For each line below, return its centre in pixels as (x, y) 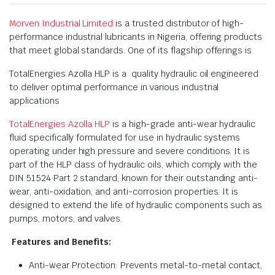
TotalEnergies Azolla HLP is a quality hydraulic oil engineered (134, 74)
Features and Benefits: (60, 242)
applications (34, 101)
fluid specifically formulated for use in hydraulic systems (125, 137)
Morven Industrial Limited (61, 23)
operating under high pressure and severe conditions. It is (130, 151)
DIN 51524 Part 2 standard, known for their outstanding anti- (134, 178)
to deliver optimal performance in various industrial (114, 87)
